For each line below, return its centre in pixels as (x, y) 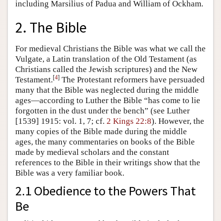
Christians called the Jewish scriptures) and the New (106, 70)
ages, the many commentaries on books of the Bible (105, 142)
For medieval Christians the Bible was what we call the (110, 49)
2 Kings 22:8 (129, 121)
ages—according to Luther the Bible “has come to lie (108, 101)
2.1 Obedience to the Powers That (106, 191)
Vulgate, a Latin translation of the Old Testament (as (106, 59)
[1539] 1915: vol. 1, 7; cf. (61, 121)
